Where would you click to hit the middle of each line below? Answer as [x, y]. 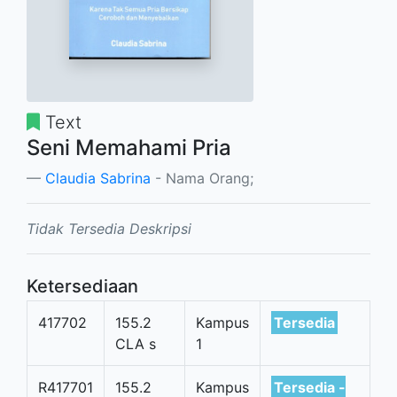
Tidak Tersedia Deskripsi [109, 228]
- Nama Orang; [202, 178]
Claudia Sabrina [98, 178]
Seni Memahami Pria [129, 147]
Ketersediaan [82, 286]
